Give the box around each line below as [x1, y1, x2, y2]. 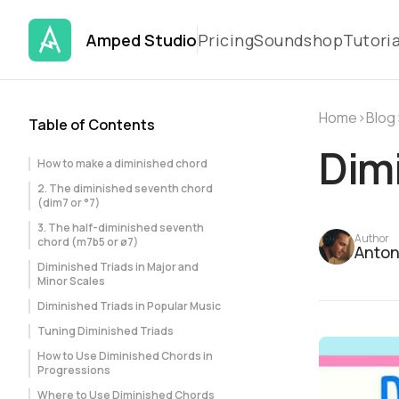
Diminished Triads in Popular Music [37, 298, 221, 313]
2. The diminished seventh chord [37, 181, 213, 196]
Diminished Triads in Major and [37, 259, 199, 274]
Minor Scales [37, 273, 105, 289]
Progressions [37, 362, 110, 378]
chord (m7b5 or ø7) [37, 234, 138, 249]
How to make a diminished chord [37, 156, 208, 171]
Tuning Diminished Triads [37, 323, 174, 338]
